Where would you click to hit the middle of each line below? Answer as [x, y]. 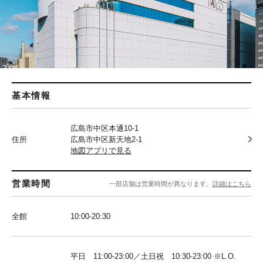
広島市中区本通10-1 [104, 128]
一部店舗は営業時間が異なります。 [161, 183]
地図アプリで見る [101, 150]
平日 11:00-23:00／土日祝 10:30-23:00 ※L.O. [153, 256]
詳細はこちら [232, 183]
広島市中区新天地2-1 [106, 139]
